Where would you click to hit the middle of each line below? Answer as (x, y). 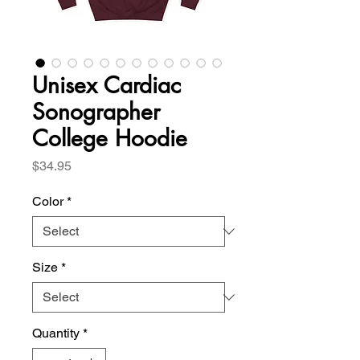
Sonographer (96, 112)
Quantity (56, 333)
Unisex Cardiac (106, 86)
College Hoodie (110, 139)
